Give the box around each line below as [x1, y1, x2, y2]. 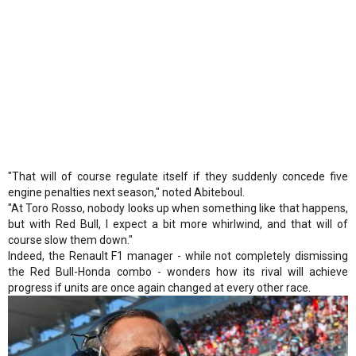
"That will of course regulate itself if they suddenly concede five [8, 169, 348, 183]
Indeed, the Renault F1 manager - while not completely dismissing [8, 249, 348, 262]
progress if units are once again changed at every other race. [8, 281, 311, 294]
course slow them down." [8, 233, 133, 246]
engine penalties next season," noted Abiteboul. [8, 185, 245, 199]
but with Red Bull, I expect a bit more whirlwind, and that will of [8, 217, 348, 230]
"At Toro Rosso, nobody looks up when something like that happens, [8, 201, 348, 215]
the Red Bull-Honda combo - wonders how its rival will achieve [8, 265, 348, 278]
